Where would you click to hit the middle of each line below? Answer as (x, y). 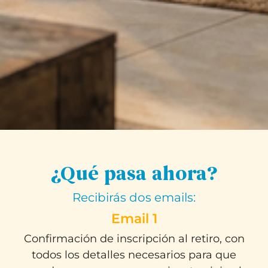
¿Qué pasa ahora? (134, 173)
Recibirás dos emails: (134, 197)
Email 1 (134, 218)
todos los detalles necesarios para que (134, 255)
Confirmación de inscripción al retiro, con (134, 238)
